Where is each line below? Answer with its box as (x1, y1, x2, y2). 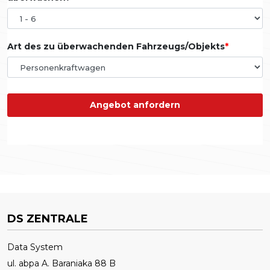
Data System (7, 242, 63, 253)
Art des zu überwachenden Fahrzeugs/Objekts (7, 41, 225, 52)
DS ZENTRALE (7, 212, 88, 226)
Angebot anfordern (90, 99, 180, 111)
